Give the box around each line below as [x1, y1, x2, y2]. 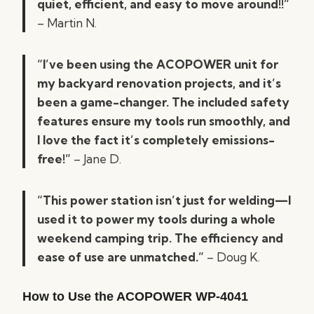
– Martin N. [37, 15, 97, 30]
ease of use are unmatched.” [37, 250, 204, 264]
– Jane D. [74, 151, 121, 166]
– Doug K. [204, 250, 260, 264]
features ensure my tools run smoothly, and [37, 114, 290, 128]
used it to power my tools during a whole [37, 212, 275, 226]
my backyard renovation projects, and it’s [37, 76, 281, 90]
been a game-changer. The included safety [37, 95, 289, 109]
